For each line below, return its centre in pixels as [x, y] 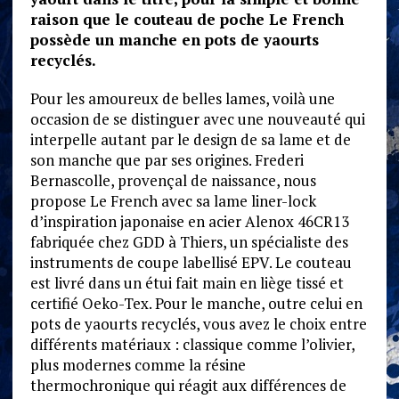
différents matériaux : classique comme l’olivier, [192, 344]
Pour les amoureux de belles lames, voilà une [182, 98]
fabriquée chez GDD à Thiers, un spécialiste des [189, 241]
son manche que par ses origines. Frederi [167, 159]
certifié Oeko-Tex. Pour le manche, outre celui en [196, 303]
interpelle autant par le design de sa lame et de [190, 139]
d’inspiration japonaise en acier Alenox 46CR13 [189, 221]
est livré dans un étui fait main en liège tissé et [187, 282]
